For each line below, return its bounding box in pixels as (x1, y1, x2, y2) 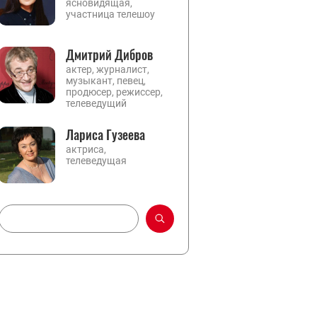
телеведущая (66, 155, 127, 166)
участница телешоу (66, 8, 155, 20)
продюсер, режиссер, (66, 86, 163, 98)
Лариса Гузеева (66, 125, 145, 144)
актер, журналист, (66, 64, 149, 75)
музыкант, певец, (66, 75, 146, 86)
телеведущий (66, 98, 127, 109)
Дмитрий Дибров (66, 45, 153, 64)
